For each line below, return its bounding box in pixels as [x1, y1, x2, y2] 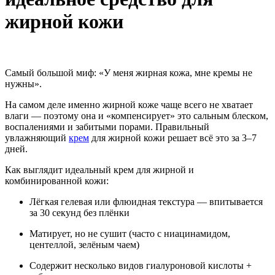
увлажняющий [5, 132, 69, 143]
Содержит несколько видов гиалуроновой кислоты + [29, 260, 252, 271]
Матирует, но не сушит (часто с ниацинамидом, [29, 228, 230, 239]
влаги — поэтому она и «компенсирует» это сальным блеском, [5, 110, 268, 121]
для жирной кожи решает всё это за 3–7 [89, 132, 257, 143]
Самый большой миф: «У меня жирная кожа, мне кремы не [5, 67, 252, 78]
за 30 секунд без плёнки [29, 207, 130, 218]
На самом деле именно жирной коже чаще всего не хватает [5, 99, 253, 110]
